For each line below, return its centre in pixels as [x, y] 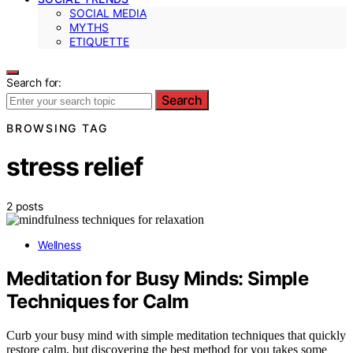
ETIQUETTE [99, 41]
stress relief [75, 167]
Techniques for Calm [98, 301]
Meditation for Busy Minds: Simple [158, 278]
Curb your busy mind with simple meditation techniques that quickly [176, 335]
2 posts [25, 206]
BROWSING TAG [57, 128]
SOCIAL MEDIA [108, 13]
